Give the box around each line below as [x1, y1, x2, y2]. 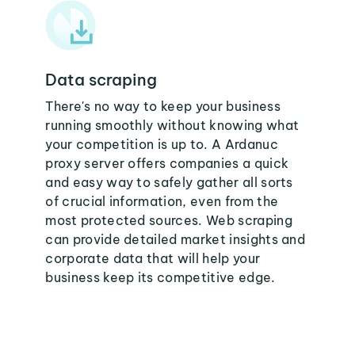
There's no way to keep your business [45, 98, 281, 114]
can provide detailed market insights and [45, 231, 306, 247]
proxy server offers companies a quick [45, 155, 289, 171]
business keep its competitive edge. [45, 269, 276, 285]
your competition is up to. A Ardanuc [45, 136, 278, 152]
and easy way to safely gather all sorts [45, 174, 293, 190]
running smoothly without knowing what [45, 117, 300, 133]
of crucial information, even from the [45, 193, 279, 209]
